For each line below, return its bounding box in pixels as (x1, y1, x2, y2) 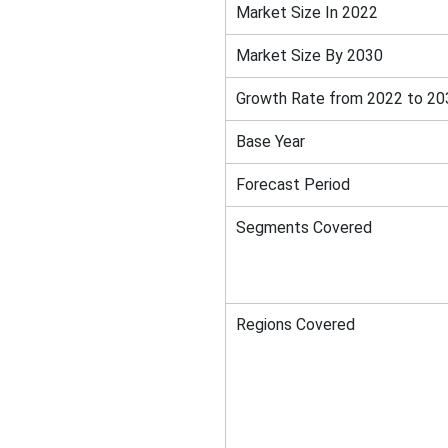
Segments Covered (235, 218, 372, 237)
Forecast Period (235, 175, 350, 194)
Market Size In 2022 (235, 3, 378, 22)
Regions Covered (235, 315, 355, 334)
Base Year (235, 132, 305, 151)
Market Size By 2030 (235, 46, 383, 65)
